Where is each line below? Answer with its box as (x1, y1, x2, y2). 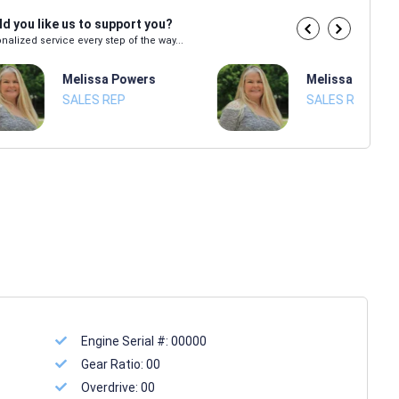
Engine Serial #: (81, 334, 172, 348)
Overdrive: (81, 380, 142, 395)
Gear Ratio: (81, 357, 147, 371)
